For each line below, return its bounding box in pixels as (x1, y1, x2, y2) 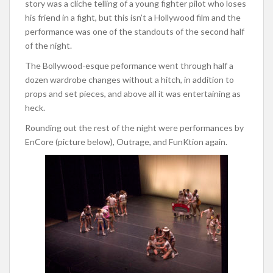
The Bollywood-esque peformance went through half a (25, 60, 233, 71)
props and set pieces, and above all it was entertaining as (25, 88, 241, 99)
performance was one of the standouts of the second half (25, 26, 244, 37)
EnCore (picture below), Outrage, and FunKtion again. (25, 136, 227, 147)
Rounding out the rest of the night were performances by (25, 122, 244, 133)
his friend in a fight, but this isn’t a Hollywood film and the (25, 12, 241, 23)
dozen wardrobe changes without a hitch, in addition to (25, 74, 234, 85)
